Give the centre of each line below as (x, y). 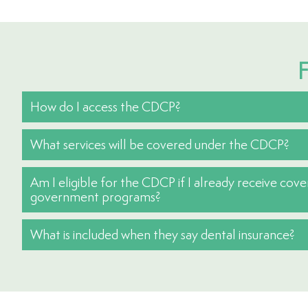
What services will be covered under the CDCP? (160, 144)
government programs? (96, 197)
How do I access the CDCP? (106, 107)
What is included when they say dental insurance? (163, 234)
